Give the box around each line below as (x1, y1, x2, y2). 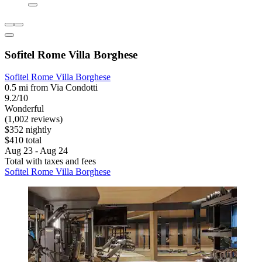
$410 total (5, 135, 42, 146)
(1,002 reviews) (5, 114, 63, 125)
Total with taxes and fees (5, 156, 96, 167)
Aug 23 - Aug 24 (5, 146, 68, 156)
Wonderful (5, 104, 44, 114)
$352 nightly (5, 125, 51, 135)
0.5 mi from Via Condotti (5, 82, 98, 93)
